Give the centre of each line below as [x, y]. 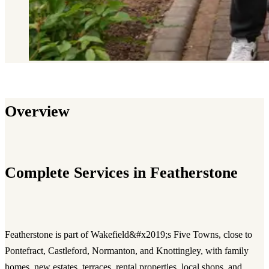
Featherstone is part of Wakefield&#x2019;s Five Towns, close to [128, 234]
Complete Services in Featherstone [121, 173]
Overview [37, 111]
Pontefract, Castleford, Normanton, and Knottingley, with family [127, 250]
